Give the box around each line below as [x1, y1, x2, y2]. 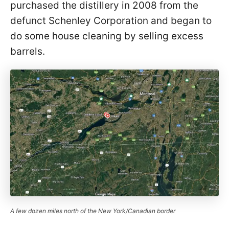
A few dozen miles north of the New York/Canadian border [10, 207, 175, 215]
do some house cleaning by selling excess [10, 30, 203, 42]
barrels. [10, 45, 45, 57]
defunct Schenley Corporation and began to [10, 14, 212, 27]
